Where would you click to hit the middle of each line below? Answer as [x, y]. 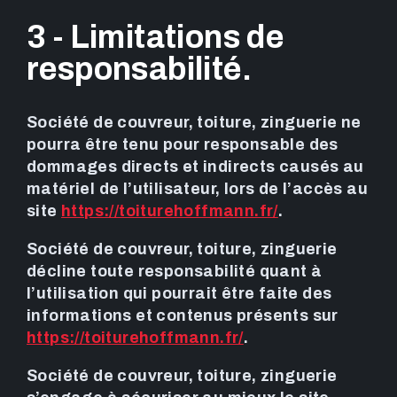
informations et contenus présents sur [183, 315]
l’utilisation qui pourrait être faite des [179, 293]
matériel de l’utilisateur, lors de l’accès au [197, 188]
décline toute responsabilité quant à [175, 271]
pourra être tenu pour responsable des [183, 144]
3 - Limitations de [156, 37]
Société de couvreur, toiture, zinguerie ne [194, 122]
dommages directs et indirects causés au [195, 166]
